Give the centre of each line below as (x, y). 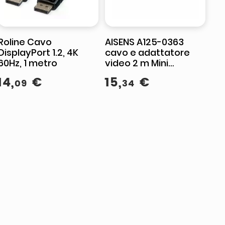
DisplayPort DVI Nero (151, 74)
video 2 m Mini (137, 63)
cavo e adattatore (148, 52)
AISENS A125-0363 (145, 42)
